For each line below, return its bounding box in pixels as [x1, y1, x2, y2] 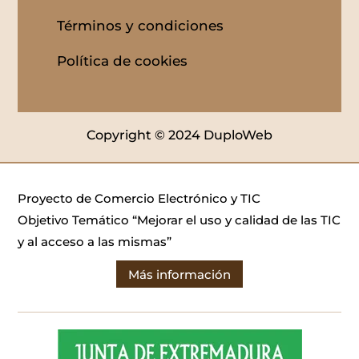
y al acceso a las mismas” [18, 234, 172, 250]
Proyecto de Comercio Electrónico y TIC [18, 191, 261, 207]
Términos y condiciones [56, 18, 224, 34]
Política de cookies [56, 53, 188, 70]
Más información [128, 266, 231, 282]
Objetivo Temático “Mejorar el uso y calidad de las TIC [18, 212, 341, 228]
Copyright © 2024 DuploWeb [86, 127, 272, 143]
